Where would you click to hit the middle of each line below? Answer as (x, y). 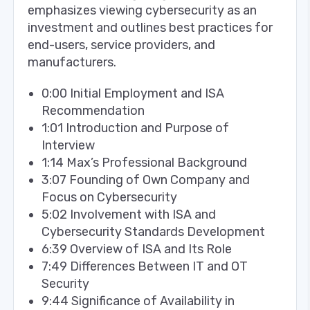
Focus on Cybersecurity (109, 197)
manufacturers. (72, 62)
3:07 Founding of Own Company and (146, 180)
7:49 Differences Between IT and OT (145, 266)
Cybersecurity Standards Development (153, 231)
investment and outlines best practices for (150, 27)
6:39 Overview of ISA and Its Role (137, 249)
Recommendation (93, 110)
